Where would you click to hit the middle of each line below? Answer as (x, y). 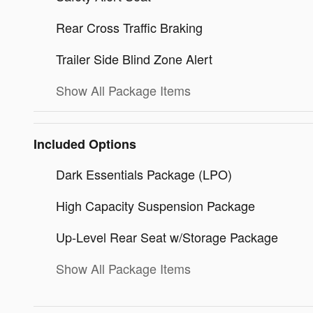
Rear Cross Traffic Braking (129, 27)
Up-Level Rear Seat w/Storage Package (167, 236)
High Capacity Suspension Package (155, 205)
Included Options (85, 144)
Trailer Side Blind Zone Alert (134, 58)
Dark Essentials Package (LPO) (144, 174)
